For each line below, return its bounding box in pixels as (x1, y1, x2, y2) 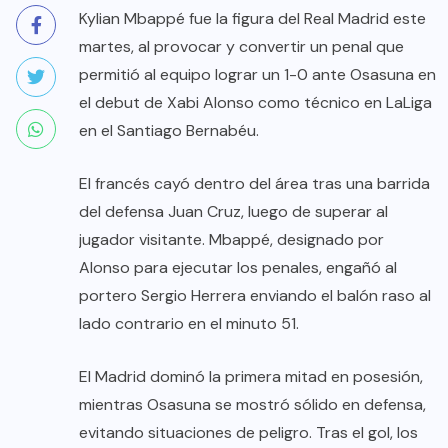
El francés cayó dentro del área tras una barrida (79, 172, 430, 194)
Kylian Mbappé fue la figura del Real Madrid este (79, 7, 426, 29)
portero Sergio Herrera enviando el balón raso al (79, 284, 431, 306)
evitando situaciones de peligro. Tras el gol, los (79, 421, 418, 443)
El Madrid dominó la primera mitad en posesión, (79, 365, 423, 387)
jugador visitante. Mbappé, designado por (79, 228, 384, 250)
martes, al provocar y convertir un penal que (79, 35, 404, 57)
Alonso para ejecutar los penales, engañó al (79, 256, 397, 278)
